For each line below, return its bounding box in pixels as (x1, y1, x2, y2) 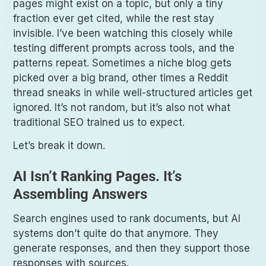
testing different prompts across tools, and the (13, 42, 235, 55)
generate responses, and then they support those (13, 242, 251, 255)
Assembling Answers (13, 186, 148, 203)
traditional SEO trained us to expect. (13, 116, 185, 129)
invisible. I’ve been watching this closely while (13, 27, 233, 40)
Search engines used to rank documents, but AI (13, 213, 241, 225)
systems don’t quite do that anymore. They (13, 227, 219, 240)
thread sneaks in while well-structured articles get (13, 87, 253, 99)
